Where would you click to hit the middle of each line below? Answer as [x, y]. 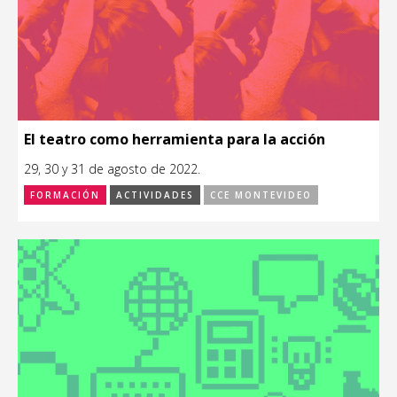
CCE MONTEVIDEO [261, 195]
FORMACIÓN [65, 195]
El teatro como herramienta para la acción [175, 139]
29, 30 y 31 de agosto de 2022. [112, 168]
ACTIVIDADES [155, 195]
